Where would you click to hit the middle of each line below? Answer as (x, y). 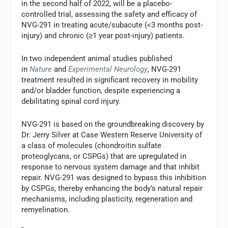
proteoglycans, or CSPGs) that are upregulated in (104, 156)
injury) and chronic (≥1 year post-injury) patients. (103, 36)
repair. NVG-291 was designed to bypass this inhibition (114, 178)
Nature (41, 69)
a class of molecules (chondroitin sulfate (92, 146)
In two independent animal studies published (97, 59)
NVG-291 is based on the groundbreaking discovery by (113, 124)
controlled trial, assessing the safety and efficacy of (109, 15)
